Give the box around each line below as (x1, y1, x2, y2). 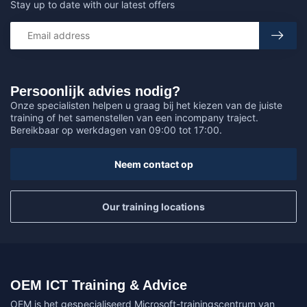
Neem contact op (114, 158, 193, 170)
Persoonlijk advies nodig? (10, 83, 180, 99)
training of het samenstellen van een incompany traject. (10, 111, 258, 123)
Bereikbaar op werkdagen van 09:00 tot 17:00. (10, 123, 222, 136)
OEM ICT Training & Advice (10, 277, 187, 293)
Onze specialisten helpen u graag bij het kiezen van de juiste (10, 99, 282, 111)
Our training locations (102, 200, 205, 212)
